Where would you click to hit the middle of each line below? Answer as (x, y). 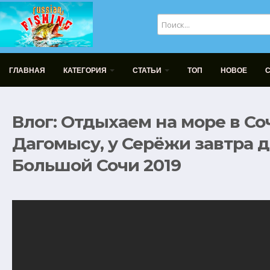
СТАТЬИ (148, 71)
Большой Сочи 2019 (96, 165)
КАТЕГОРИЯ (86, 71)
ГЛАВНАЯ (27, 71)
